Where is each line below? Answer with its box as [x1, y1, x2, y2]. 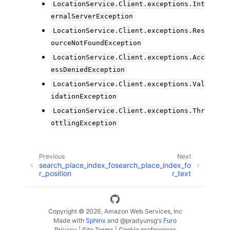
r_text [172, 168, 191, 178]
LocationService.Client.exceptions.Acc [52, 53, 205, 61]
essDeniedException [51, 65, 125, 73]
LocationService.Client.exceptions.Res [52, 26, 205, 34]
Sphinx [86, 216, 106, 224]
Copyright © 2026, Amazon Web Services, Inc [48, 207, 182, 215]
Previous [39, 152, 65, 160]
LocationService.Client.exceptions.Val [52, 80, 205, 88]
